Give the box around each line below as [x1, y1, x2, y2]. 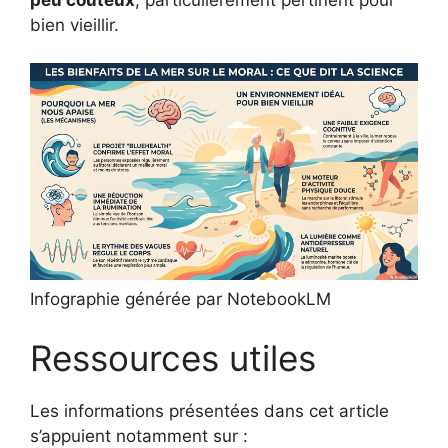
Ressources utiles [30, 337, 316, 380]
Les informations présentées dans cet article [30, 401, 389, 422]
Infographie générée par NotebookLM [30, 288, 331, 309]
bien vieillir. [30, 14, 119, 35]
